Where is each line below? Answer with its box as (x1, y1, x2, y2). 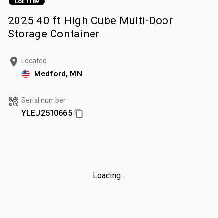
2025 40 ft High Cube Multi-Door (8, 14, 173, 27)
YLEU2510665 (21, 108, 72, 118)
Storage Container (8, 27, 100, 40)
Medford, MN (34, 69, 82, 78)
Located (21, 56, 47, 65)
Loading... (92, 170, 126, 180)
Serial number (21, 96, 66, 104)
